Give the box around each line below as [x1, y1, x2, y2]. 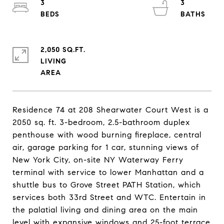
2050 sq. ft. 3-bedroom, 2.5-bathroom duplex [12, 117, 190, 127]
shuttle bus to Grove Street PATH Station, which [12, 180, 201, 189]
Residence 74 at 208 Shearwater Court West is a [12, 105, 208, 114]
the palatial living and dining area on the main [12, 205, 198, 214]
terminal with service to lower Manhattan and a [12, 167, 204, 177]
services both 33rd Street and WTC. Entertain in [12, 192, 206, 202]
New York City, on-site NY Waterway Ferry [12, 155, 183, 164]
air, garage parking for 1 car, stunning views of [12, 142, 199, 152]
